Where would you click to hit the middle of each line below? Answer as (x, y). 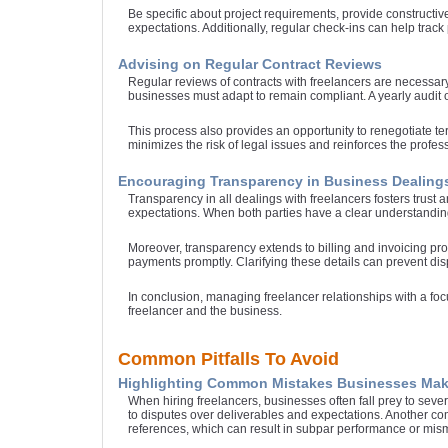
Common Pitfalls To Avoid (228, 359)
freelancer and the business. (205, 311)
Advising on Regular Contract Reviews (250, 64)
